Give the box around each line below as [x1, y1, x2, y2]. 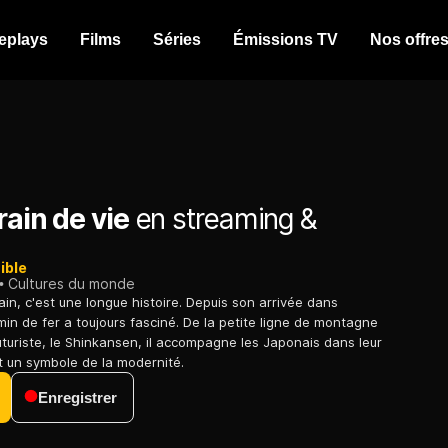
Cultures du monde [8, 275, 135, 293]
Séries [153, 31, 201, 48]
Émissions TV [233, 31, 338, 48]
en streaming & [128, 202, 317, 237]
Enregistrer [38, 389, 117, 407]
